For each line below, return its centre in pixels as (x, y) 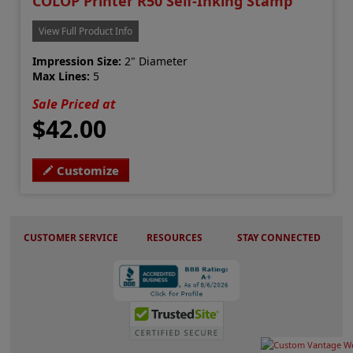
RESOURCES (175, 238)
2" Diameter (155, 61)
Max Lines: (61, 76)
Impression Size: (77, 61)
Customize (88, 171)
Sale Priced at (74, 104)
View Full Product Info (86, 32)
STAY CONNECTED (279, 238)
